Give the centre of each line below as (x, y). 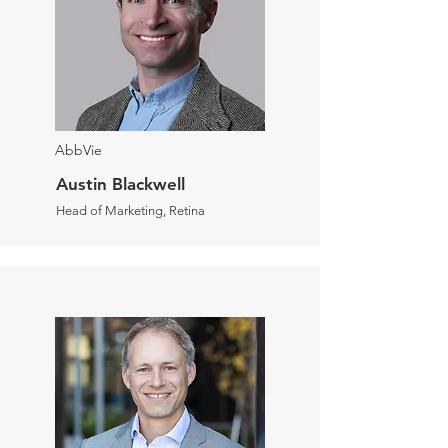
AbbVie (78, 150)
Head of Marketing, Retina (130, 210)
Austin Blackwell (120, 184)
